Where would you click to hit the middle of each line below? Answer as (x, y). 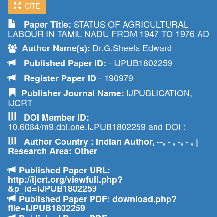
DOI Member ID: (53, 117)
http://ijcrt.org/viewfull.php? (65, 179)
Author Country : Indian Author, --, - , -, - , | (107, 141)
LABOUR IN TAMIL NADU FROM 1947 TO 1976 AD (108, 33)
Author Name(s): (54, 48)
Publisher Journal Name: (70, 93)
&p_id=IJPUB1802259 (52, 188)
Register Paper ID (61, 78)
